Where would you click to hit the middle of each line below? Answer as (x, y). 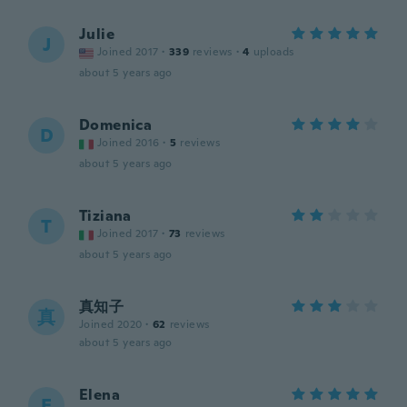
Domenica (116, 125)
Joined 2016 (129, 143)
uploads (273, 52)
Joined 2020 (111, 324)
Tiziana (105, 216)
